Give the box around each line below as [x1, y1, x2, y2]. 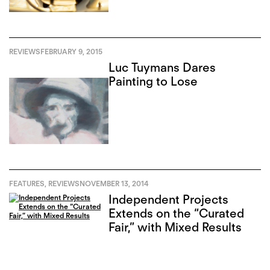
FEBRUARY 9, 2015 [40, 47, 102, 57]
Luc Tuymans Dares [108, 60, 216, 75]
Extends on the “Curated [108, 206, 245, 221]
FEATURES [9, 179, 45, 189]
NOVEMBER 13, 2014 [80, 179, 149, 189]
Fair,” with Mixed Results [108, 220, 242, 235]
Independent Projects [108, 192, 229, 207]
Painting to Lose [108, 74, 198, 89]
